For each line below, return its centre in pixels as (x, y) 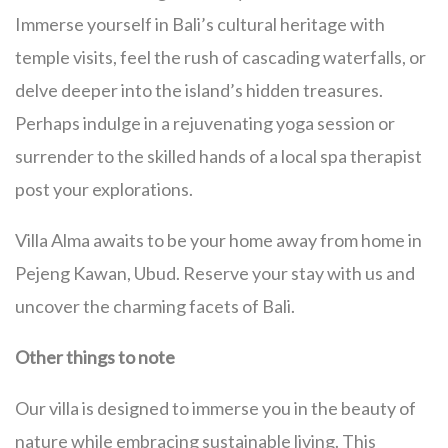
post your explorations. (104, 188)
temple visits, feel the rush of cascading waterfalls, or (220, 56)
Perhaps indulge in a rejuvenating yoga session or (205, 122)
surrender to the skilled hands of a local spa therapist (218, 155)
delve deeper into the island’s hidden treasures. (199, 89)
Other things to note (95, 356)
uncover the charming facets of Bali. (155, 305)
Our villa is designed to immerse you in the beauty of (215, 407)
